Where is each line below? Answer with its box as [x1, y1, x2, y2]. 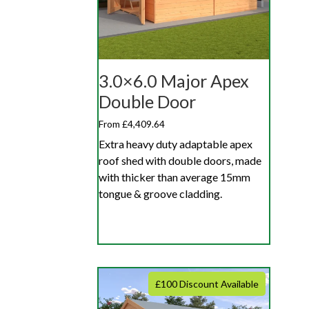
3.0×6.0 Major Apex [99, 70, 249, 92]
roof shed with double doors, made [99, 153, 261, 167]
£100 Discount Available [155, 277, 259, 290]
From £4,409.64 [99, 118, 165, 130]
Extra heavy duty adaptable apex [99, 137, 252, 150]
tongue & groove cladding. [99, 186, 222, 200]
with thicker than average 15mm [99, 170, 250, 183]
